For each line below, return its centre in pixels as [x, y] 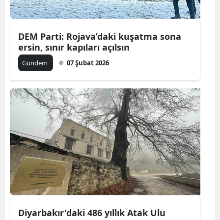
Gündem [36, 63]
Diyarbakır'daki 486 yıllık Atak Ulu [92, 212]
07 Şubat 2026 [88, 63]
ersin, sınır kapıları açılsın [74, 47]
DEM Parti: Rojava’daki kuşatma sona [100, 36]
